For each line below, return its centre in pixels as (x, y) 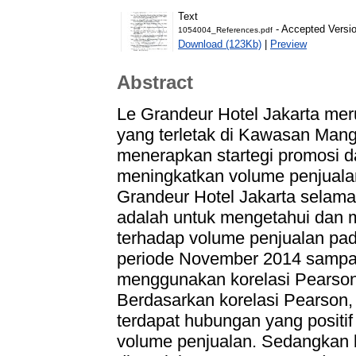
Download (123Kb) (220, 44)
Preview (288, 44)
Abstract (155, 83)
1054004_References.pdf (225, 29)
